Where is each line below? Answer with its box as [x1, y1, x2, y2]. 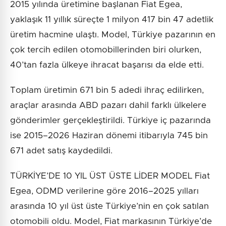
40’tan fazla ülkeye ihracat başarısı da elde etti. [10, 61, 204, 70]
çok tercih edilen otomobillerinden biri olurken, [10, 45, 201, 54]
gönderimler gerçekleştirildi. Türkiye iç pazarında [10, 116, 211, 125]
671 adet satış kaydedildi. [10, 146, 112, 155]
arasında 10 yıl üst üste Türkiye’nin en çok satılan [10, 202, 209, 211]
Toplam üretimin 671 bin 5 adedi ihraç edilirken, [10, 86, 204, 95]
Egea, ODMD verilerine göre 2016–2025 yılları [10, 187, 199, 196]
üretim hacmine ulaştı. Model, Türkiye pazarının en [10, 30, 215, 39]
